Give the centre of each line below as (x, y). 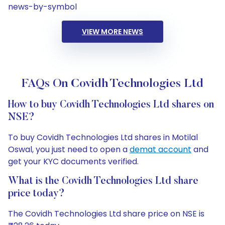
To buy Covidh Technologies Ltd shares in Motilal (103, 137)
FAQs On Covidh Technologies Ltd (113, 84)
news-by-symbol (42, 7)
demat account (160, 149)
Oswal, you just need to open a (69, 149)
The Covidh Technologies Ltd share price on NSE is (106, 214)
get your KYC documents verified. (73, 161)
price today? (36, 194)
